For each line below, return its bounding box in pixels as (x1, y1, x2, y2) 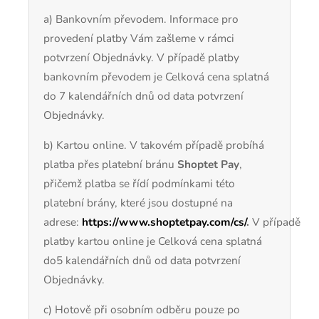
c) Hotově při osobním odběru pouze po (43, 302, 240, 318)
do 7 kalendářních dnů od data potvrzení (43, 88, 244, 103)
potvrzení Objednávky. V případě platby (43, 49, 239, 65)
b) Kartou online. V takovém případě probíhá (43, 137, 264, 152)
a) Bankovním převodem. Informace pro (43, 11, 239, 26)
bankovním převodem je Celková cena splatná (43, 68, 269, 84)
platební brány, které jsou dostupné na (43, 194, 233, 210)
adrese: (43, 214, 79, 229)
